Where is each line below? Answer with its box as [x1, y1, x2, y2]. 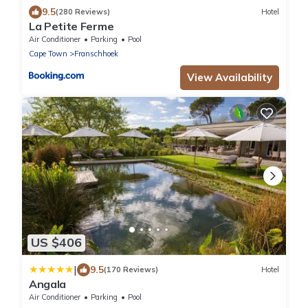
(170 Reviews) [104, 265, 158, 275]
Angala [29, 276, 67, 291]
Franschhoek [74, 48, 118, 58]
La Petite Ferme [29, 19, 114, 33]
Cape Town [29, 48, 67, 58]
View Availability [187, 70, 272, 84]
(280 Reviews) [56, 7, 110, 17]
